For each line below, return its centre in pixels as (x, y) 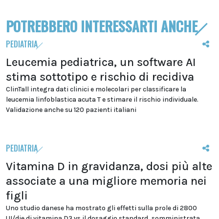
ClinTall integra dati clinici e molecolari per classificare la (96, 89)
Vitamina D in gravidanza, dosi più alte (109, 166)
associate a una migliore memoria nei (106, 181)
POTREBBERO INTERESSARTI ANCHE (102, 26)
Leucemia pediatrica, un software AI (101, 62)
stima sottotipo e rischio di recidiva (100, 77)
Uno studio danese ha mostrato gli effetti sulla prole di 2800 (101, 208)
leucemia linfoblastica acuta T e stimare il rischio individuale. (102, 100)
